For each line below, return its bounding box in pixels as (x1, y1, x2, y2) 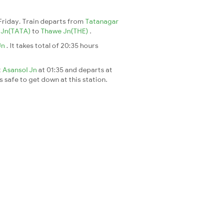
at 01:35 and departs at (38, 65, 112, 74)
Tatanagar (85, 16, 119, 26)
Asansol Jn (2, 65, 38, 74)
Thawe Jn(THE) (41, 26, 90, 35)
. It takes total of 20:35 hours (6, 41, 98, 50)
